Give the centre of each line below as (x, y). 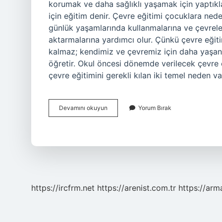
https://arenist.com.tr (137, 188)
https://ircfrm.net (63, 188)
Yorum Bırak (155, 108)
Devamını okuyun (83, 108)
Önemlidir (120, 134)
